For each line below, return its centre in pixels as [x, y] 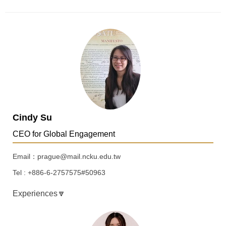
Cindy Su [32, 118]
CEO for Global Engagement [64, 134]
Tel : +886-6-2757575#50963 [59, 173]
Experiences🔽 [39, 194]
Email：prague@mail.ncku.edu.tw [68, 157]
